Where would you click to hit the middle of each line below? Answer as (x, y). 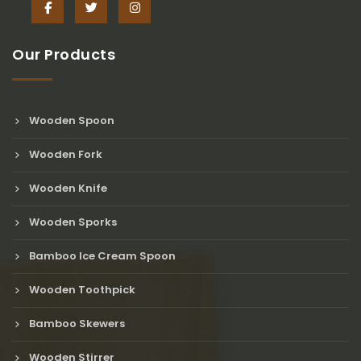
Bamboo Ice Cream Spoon (101, 255)
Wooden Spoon (70, 120)
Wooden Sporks (71, 222)
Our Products (64, 54)
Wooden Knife (66, 188)
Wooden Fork (64, 154)
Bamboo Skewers (75, 323)
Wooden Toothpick (81, 289)
